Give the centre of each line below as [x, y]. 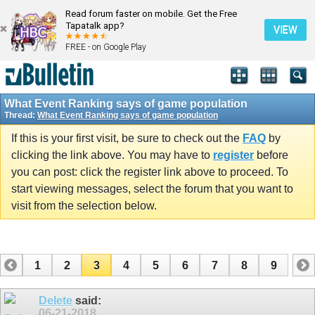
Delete [56, 301]
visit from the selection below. [84, 205]
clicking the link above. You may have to [112, 155]
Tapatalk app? [95, 26]
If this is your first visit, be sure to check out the [127, 138]
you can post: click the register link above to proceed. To [150, 172]
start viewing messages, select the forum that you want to [152, 188]
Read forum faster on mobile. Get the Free [151, 14]
